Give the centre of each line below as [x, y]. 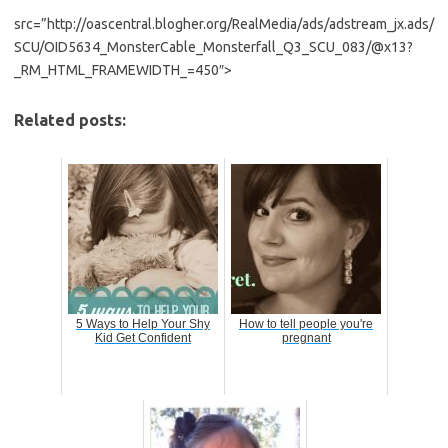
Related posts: [70, 120]
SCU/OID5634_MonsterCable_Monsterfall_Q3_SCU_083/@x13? [213, 47]
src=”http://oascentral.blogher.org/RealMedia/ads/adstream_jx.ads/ [224, 24]
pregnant [306, 338]
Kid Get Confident [143, 338]
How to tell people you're [306, 324]
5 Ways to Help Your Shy [143, 324]
